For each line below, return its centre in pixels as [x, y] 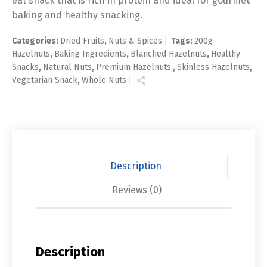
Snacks [25, 67]
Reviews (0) [136, 190]
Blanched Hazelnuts [169, 54]
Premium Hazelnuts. [134, 67]
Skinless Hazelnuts [213, 67]
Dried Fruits [82, 41]
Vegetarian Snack [45, 80]
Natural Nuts [67, 67]
